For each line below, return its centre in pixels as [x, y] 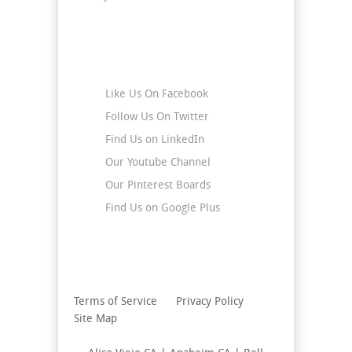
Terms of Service [115, 302]
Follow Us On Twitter [157, 118]
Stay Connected [119, 54]
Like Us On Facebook [157, 95]
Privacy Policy [210, 302]
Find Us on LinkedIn [155, 141]
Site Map [95, 320]
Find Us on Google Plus [163, 209]
